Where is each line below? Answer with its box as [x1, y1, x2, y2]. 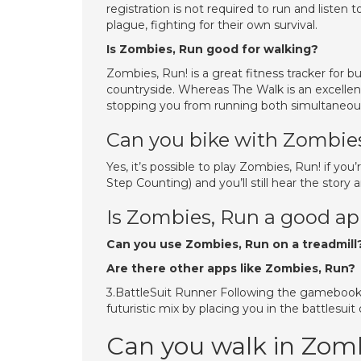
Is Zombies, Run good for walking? [106, 42, 318, 56]
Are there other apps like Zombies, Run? [106, 261, 355, 276]
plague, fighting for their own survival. [106, 18, 317, 32]
